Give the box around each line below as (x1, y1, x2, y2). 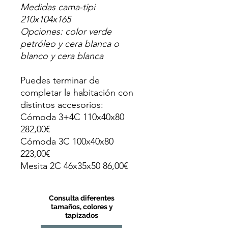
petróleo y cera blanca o (20, 38, 119, 49)
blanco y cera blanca (20, 50, 103, 62)
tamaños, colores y (50, 203, 113, 211)
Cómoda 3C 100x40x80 (20, 136, 113, 147)
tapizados (65, 211, 98, 219)
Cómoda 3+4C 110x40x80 (20, 111, 124, 123)
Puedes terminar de (20, 75, 100, 86)
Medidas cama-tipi (20, 2, 95, 13)
